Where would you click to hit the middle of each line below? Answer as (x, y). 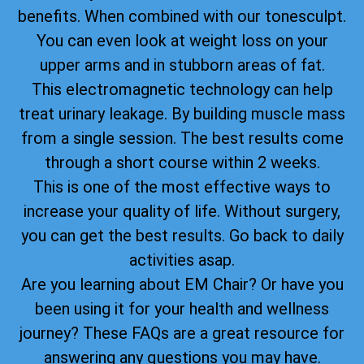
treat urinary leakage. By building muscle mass (182, 113)
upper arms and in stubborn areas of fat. (182, 65)
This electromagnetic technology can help (182, 89)
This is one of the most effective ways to (182, 186)
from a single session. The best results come (182, 138)
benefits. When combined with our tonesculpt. (182, 16)
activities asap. (182, 260)
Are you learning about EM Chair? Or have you (182, 284)
